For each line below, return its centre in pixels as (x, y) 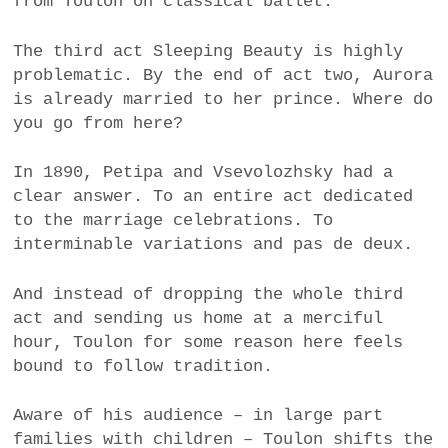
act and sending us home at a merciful (198, 318)
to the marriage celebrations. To (173, 221)
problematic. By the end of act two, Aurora (223, 75)
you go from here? (98, 123)
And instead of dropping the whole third (208, 294)
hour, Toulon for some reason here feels (208, 342)
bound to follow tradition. (143, 366)
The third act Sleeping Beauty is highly (208, 51)
